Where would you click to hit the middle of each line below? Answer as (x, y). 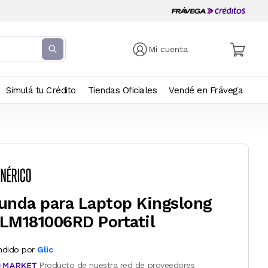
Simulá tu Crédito (41, 90)
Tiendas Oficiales (122, 90)
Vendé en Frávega (206, 90)
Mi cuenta (168, 49)
